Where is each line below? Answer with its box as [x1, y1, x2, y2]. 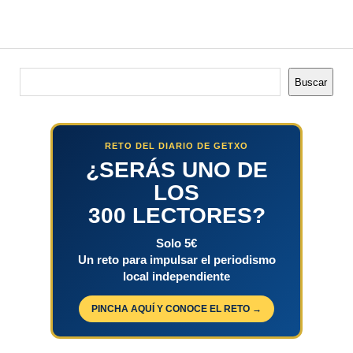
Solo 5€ [156, 236, 197, 251]
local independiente [123, 269, 230, 284]
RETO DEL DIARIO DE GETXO [105, 141, 248, 151]
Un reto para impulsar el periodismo [77, 253, 276, 267]
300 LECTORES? [87, 203, 266, 229]
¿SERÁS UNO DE [85, 158, 268, 183]
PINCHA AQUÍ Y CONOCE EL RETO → [91, 303, 262, 315]
